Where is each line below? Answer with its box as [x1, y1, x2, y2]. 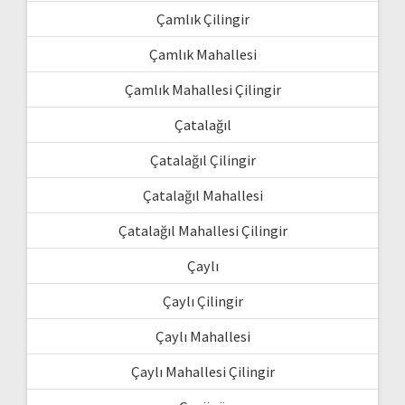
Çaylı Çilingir [162, 292, 243, 311]
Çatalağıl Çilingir [149, 151, 256, 170]
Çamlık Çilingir [155, 10, 250, 29]
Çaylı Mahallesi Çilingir [130, 363, 275, 381]
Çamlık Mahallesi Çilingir [124, 80, 281, 99]
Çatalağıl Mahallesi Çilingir [118, 221, 287, 240]
